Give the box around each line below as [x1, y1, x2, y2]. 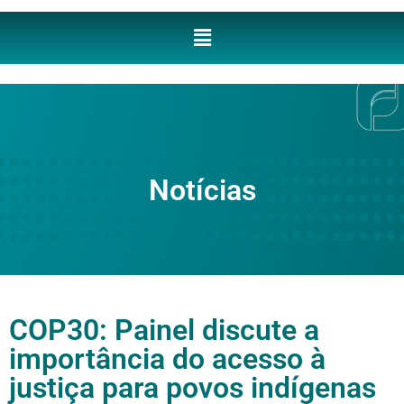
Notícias [148, 173, 256, 208]
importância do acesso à [9, 341, 326, 376]
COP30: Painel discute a [9, 312, 319, 347]
